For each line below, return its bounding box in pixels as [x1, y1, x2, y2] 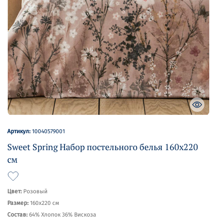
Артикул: [7, 128, 32, 135]
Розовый [22, 188, 47, 195]
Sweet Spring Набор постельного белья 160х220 [7, 141, 198, 153]
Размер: [7, 200, 29, 206]
